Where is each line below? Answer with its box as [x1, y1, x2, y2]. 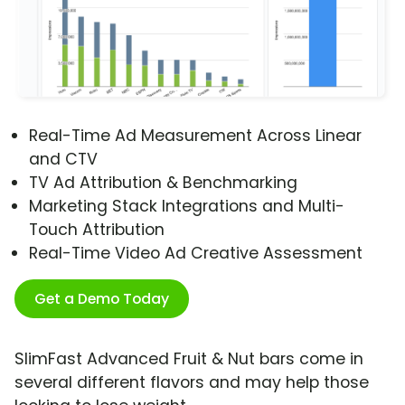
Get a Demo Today [34, 288, 169, 310]
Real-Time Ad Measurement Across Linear [29, 125, 362, 147]
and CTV [29, 148, 98, 171]
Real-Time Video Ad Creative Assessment [29, 242, 363, 265]
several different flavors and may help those [14, 372, 369, 394]
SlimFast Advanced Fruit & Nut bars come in [14, 348, 363, 371]
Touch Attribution [29, 219, 165, 241]
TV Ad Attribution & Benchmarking [29, 172, 297, 194]
